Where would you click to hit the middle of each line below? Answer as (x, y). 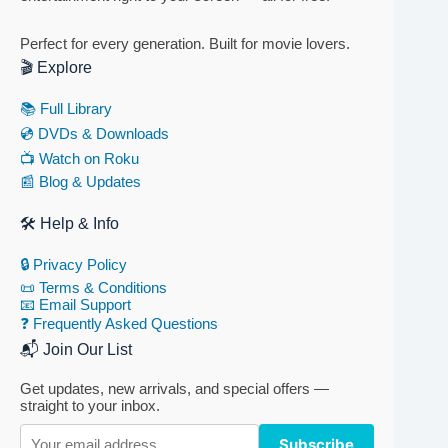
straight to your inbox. (90, 406)
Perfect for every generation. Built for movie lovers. (185, 43)
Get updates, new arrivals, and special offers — (174, 389)
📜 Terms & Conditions (93, 288)
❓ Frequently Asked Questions (119, 324)
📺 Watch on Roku (79, 158)
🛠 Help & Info (69, 224)
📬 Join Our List (76, 350)
